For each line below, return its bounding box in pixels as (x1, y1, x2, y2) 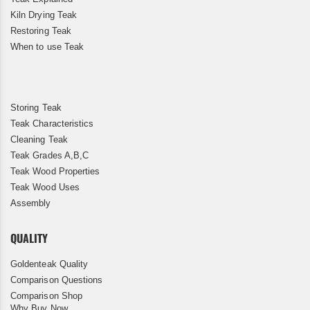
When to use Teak (10, 41, 84, 52)
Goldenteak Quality (10, 258, 89, 269)
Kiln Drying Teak (10, 9, 77, 20)
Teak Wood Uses (10, 181, 80, 192)
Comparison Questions (10, 274, 103, 285)
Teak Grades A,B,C (10, 149, 89, 161)
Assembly (10, 197, 51, 208)
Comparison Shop (10, 290, 82, 301)
